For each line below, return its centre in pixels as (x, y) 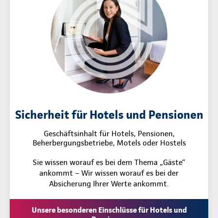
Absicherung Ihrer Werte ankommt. (109, 184)
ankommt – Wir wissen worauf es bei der (109, 173)
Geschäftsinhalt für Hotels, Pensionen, (109, 134)
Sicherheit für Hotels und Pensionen (109, 115)
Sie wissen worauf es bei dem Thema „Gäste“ (109, 163)
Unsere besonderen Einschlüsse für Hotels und (109, 210)
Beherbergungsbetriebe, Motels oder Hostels (109, 143)
